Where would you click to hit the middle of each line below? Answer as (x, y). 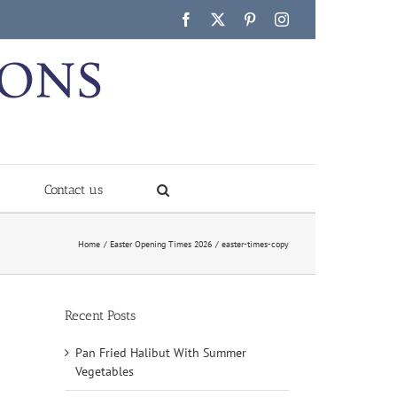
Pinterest (280, 19)
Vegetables (105, 371)
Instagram (315, 19)
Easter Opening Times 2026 (161, 244)
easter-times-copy (255, 244)
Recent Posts (100, 315)
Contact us (74, 189)
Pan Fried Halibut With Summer (161, 352)
